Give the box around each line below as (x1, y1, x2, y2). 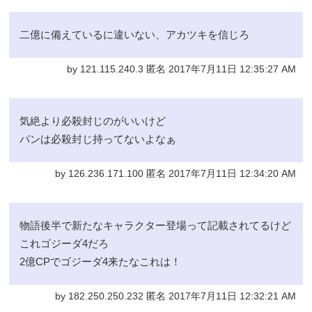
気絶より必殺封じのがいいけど (19, 114, 166, 127)
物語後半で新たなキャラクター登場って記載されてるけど (19, 219, 292, 231)
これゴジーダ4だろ (19, 237, 109, 249)
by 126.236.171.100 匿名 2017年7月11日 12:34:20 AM (54, 168, 296, 179)
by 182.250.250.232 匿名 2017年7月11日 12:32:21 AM (54, 290, 296, 302)
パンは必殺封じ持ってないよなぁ (19, 132, 177, 145)
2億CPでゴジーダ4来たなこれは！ (19, 255, 182, 267)
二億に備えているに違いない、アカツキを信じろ (19, 28, 250, 40)
